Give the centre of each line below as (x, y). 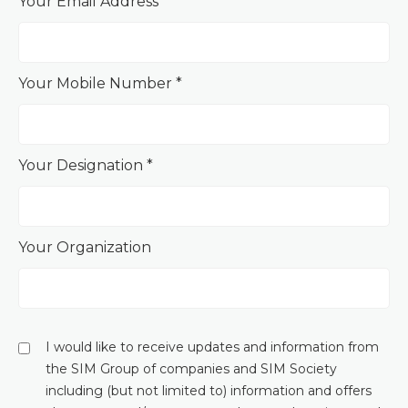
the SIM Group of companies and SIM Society (191, 369)
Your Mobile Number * (100, 84)
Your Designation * (86, 166)
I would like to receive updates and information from (212, 347)
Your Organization (85, 248)
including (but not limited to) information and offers (209, 391)
